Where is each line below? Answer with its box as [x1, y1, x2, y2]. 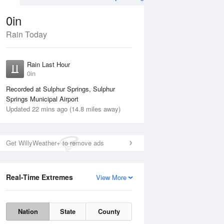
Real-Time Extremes [6, 172, 73, 182]
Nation [17, 206, 38, 216]
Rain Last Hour [27, 59, 70, 69]
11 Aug [11, 193, 34, 202]
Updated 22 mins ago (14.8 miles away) [6, 104, 120, 113]
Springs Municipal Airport [6, 94, 78, 103]
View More [96, 172, 126, 182]
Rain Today [6, 28, 47, 40]
